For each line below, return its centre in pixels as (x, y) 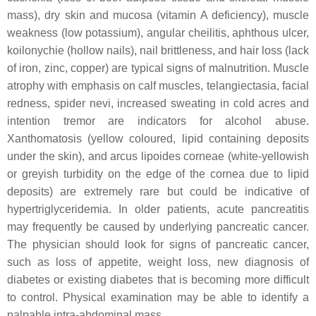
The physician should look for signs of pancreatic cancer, (158, 244)
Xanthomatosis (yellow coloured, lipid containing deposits (158, 139)
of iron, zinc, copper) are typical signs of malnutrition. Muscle (158, 68)
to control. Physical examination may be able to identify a (158, 297)
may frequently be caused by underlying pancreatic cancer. (158, 227)
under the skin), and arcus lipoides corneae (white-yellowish (158, 156)
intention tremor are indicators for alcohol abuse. (158, 121)
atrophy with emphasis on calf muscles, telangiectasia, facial (158, 86)
